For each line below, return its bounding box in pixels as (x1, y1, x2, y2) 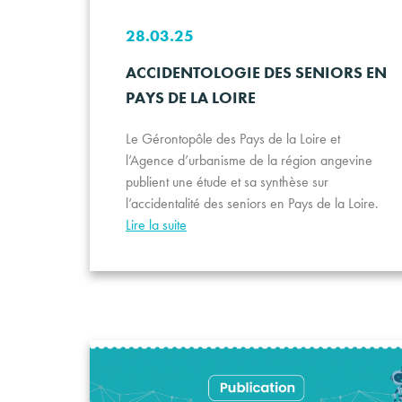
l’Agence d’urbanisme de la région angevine (126, 150, 372, 170)
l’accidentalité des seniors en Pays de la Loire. (126, 193, 379, 213)
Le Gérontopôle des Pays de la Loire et (126, 128, 340, 148)
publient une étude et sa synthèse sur (126, 171, 328, 191)
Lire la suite (126, 214, 187, 234)
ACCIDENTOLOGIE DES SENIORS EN (126, 61, 387, 83)
